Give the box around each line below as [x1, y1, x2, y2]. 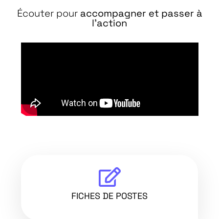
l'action [92, 16, 127, 29]
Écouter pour [17, 6, 80, 20]
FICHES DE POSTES [71, 190, 148, 202]
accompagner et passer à [80, 6, 202, 20]
